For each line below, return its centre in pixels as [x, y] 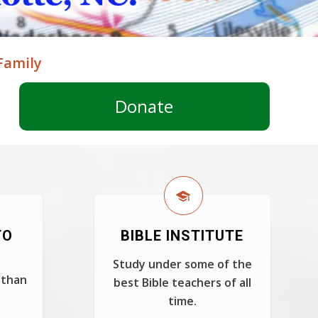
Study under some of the [182, 264]
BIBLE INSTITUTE [182, 236]
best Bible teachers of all [182, 283]
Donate [144, 106]
